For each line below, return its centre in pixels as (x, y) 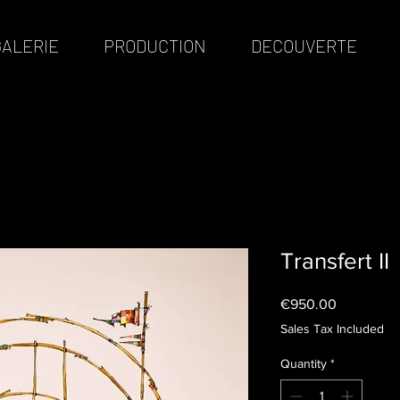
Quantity (304, 363)
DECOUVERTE (304, 46)
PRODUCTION (155, 46)
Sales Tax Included (332, 329)
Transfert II (335, 261)
